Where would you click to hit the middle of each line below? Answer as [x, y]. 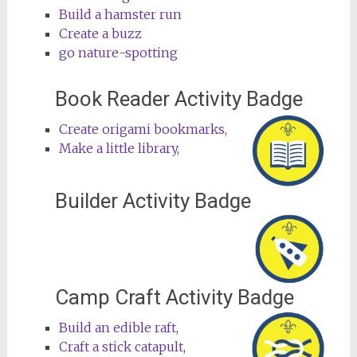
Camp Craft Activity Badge [174, 298]
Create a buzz [100, 33]
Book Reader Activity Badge [178, 98]
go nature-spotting [118, 52]
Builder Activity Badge [153, 201]
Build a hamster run [120, 14]
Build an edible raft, [118, 328]
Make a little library [118, 148]
